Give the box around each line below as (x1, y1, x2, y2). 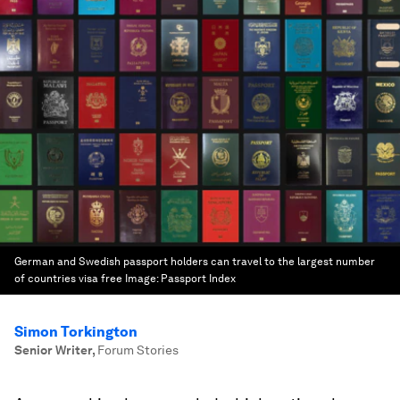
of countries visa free (14, 272, 122, 285)
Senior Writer (14, 343, 92, 357)
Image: (125, 272, 161, 285)
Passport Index (161, 272, 236, 285)
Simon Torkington (14, 323, 137, 340)
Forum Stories (97, 343, 179, 357)
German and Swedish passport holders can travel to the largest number (14, 255, 375, 268)
